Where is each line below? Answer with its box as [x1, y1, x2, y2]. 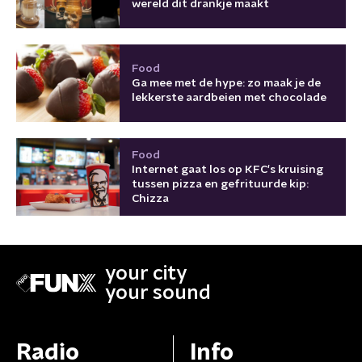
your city [105, 263, 187, 284]
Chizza [132, 192, 169, 204]
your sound [105, 283, 211, 303]
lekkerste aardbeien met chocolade [132, 91, 326, 103]
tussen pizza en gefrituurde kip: [132, 178, 309, 190]
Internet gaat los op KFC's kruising [132, 163, 323, 175]
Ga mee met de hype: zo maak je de [132, 77, 321, 89]
